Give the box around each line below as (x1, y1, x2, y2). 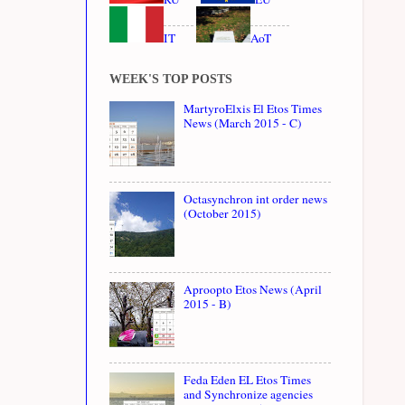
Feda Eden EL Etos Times (184, 371, 312, 388)
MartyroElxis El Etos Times (184, 99, 323, 117)
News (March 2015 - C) (184, 114, 303, 131)
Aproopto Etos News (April (184, 280, 323, 297)
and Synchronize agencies (184, 385, 314, 402)
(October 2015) (184, 204, 262, 221)
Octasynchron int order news (184, 190, 328, 207)
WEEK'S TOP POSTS (109, 71, 232, 86)
